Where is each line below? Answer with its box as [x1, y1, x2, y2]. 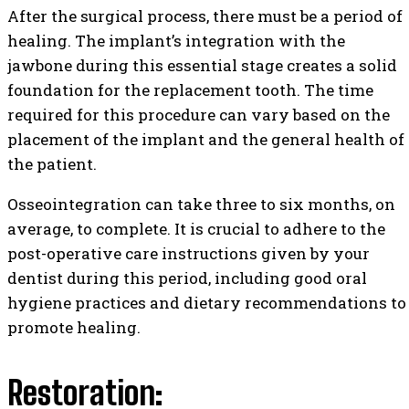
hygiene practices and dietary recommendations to [7, 291, 406, 313]
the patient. [7, 152, 100, 174]
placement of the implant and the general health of [7, 128, 404, 150]
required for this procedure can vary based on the [7, 103, 390, 125]
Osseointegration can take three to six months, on [7, 193, 395, 215]
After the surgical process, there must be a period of [7, 5, 403, 26]
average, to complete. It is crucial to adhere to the [7, 217, 385, 239]
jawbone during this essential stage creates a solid [7, 54, 397, 76]
